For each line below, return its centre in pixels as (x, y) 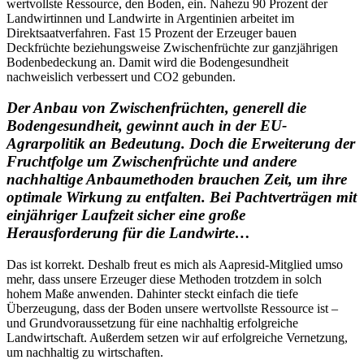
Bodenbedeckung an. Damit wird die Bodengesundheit (147, 62)
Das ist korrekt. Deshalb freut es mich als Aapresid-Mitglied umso (175, 265)
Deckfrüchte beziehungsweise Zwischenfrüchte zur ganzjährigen (172, 47)
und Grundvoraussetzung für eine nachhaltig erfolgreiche (152, 323)
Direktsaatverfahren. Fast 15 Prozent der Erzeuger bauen (152, 32)
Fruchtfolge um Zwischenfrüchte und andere (152, 162)
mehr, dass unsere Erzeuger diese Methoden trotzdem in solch (164, 279)
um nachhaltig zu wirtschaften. (87, 353)
